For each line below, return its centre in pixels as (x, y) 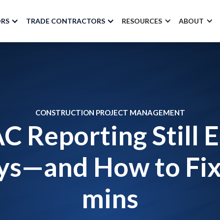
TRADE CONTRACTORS (66, 21)
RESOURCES (142, 21)
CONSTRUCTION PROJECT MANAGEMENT (110, 112)
